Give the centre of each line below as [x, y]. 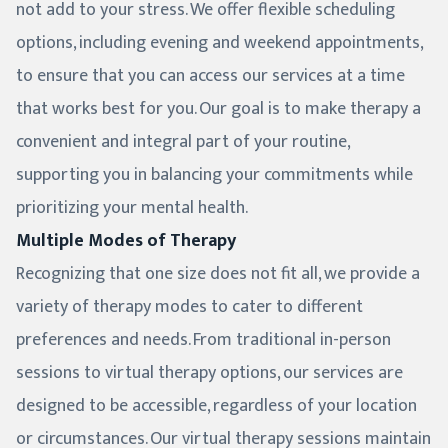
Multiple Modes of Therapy [126, 241]
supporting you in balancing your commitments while [214, 175]
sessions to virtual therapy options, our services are [209, 373]
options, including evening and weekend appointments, [219, 43]
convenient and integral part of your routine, [182, 142]
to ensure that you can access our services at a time [210, 76]
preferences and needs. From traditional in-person [203, 340]
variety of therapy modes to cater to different [189, 307]
